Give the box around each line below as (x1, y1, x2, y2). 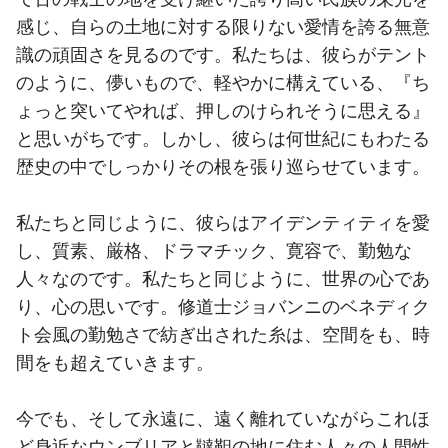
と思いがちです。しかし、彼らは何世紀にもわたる (16, 129, 430, 151)
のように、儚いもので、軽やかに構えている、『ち (16, 73, 430, 95)
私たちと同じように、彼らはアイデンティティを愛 (16, 213, 430, 235)
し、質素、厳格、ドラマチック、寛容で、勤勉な (16, 241, 412, 263)
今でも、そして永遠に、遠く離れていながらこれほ (16, 409, 430, 431)
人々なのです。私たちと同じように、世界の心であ (16, 269, 430, 291)
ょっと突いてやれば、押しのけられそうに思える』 (16, 101, 430, 123)
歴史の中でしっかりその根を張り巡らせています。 (16, 157, 430, 179)
